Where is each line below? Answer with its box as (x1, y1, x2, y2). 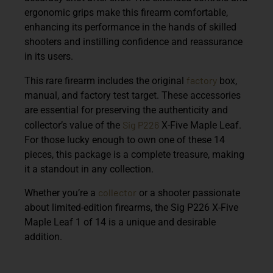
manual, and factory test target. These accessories (24, 89, 241, 101)
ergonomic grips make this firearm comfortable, (24, 7, 228, 19)
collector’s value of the (24, 119, 122, 131)
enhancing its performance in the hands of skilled (24, 21, 236, 34)
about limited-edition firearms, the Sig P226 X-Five (24, 202, 238, 214)
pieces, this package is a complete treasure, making (24, 148, 244, 160)
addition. (24, 231, 62, 243)
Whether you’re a (24, 187, 98, 199)
